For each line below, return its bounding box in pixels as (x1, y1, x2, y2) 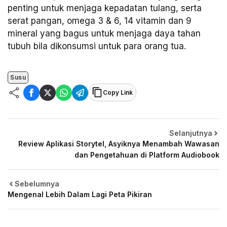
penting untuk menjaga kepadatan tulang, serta (8, 3, 202, 13)
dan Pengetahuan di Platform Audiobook (74, 150, 219, 160)
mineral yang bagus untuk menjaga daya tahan (8, 28, 201, 39)
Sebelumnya (15, 179, 59, 188)
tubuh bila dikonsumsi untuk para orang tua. (8, 41, 186, 51)
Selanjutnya (169, 129, 212, 138)
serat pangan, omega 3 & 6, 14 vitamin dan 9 (8, 15, 192, 26)
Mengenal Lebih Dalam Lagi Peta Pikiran (8, 190, 152, 199)
